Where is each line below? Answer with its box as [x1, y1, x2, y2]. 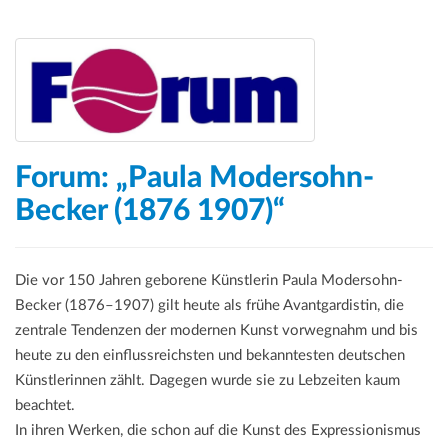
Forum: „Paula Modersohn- [15, 162, 374, 193]
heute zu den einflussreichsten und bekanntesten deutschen [15, 347, 405, 363]
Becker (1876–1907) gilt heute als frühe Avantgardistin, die [15, 297, 404, 313]
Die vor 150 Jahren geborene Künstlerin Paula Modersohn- [15, 272, 403, 288]
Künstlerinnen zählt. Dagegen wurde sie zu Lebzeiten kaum [15, 372, 400, 388]
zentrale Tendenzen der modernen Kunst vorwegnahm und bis [15, 322, 418, 338]
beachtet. [15, 397, 75, 413]
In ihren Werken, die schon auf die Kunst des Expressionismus [15, 422, 421, 438]
